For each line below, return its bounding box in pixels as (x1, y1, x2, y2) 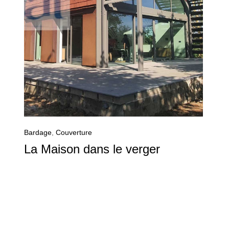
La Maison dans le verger (24, 142, 160, 156)
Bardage (24, 128, 52, 137)
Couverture (56, 128, 92, 137)
